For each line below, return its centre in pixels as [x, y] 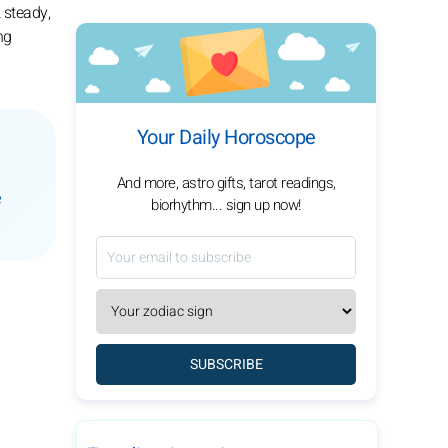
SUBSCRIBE [226, 364]
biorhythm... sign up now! [226, 205]
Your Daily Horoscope [226, 137]
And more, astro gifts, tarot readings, [226, 183]
